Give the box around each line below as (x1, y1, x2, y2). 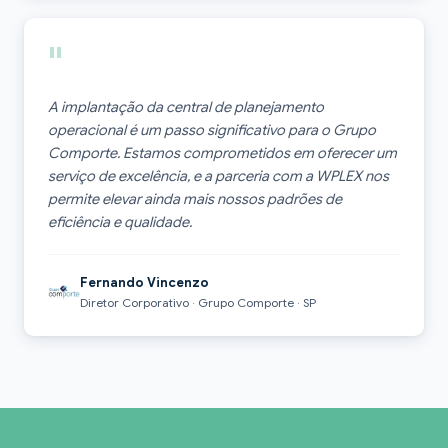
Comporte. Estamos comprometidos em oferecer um (48, 143, 397, 162)
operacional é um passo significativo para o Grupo (48, 120, 376, 139)
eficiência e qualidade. (48, 212, 192, 231)
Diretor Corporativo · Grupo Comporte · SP (79, 294, 316, 310)
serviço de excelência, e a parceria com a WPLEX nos (48, 166, 389, 185)
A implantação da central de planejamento (48, 97, 324, 116)
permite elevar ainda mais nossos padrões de (48, 189, 342, 208)
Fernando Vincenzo (79, 273, 209, 291)
